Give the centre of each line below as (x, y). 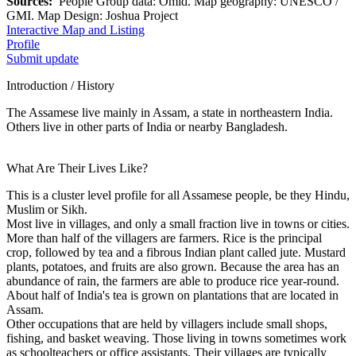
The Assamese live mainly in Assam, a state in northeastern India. (170, 112)
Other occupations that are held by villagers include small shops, (167, 323)
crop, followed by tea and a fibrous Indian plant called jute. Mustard (176, 252)
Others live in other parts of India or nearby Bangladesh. (147, 126)
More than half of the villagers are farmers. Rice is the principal (164, 238)
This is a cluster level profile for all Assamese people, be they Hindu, (178, 195)
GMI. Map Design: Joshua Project (92, 15)
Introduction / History (60, 85)
